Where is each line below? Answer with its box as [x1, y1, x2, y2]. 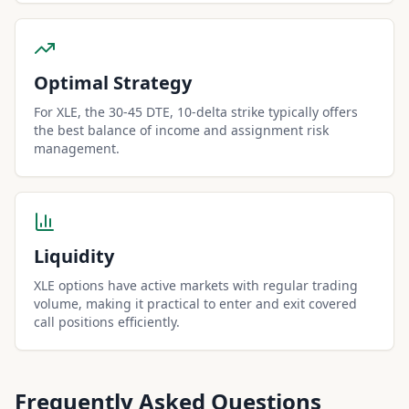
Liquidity [34, 244, 114, 268]
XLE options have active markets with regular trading [34, 277, 358, 294]
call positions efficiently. [34, 313, 180, 330]
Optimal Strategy [34, 70, 192, 95]
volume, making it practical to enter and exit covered [34, 295, 357, 312]
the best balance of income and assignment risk [34, 121, 329, 139]
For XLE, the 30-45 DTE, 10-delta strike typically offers [34, 103, 358, 121]
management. [34, 140, 120, 157]
